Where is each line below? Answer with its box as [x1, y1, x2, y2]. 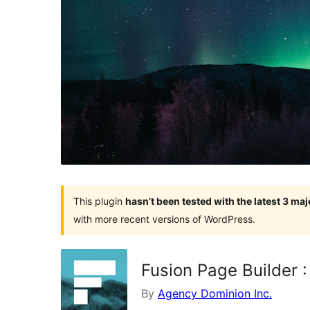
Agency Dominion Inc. [158, 286, 272, 300]
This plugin [73, 194, 125, 207]
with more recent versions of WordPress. [73, 212, 255, 225]
